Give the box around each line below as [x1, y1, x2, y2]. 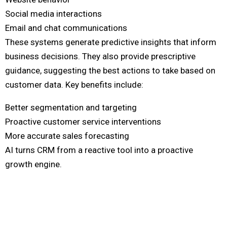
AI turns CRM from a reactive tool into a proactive [5, 145, 193, 156]
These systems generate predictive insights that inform [5, 37, 216, 48]
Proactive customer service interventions [5, 117, 161, 127]
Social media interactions [5, 9, 102, 19]
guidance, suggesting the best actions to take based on [5, 65, 215, 76]
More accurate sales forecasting [5, 131, 129, 141]
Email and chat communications [5, 23, 127, 33]
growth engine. [5, 159, 62, 170]
